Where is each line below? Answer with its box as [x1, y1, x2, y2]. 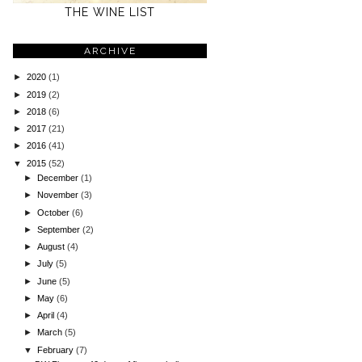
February [37, 344, 77, 355]
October [37, 207, 73, 217]
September [37, 224, 83, 234]
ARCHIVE [83, 44, 137, 57]
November [37, 190, 82, 200]
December [37, 173, 82, 183]
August [37, 242, 68, 252]
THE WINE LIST [65, 6, 155, 19]
